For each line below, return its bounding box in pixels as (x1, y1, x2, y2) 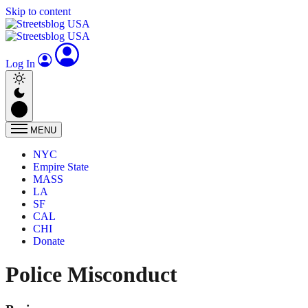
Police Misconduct (5, 262, 177, 287)
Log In (5, 58, 38, 69)
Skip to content (5, 5, 71, 17)
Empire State (33, 161, 89, 173)
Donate (33, 235, 65, 247)
